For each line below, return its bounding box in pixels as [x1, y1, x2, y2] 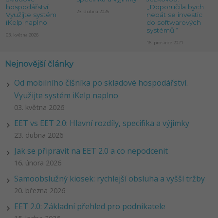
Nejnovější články [5, 59, 73, 69]
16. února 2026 [14, 158, 62, 167]
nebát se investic [146, 10, 203, 18]
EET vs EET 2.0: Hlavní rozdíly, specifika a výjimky [14, 117, 190, 128]
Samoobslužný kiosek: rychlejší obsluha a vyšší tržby [14, 173, 205, 184]
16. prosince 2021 [146, 39, 183, 46]
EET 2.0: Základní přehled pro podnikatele [14, 200, 166, 212]
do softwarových [146, 18, 201, 26]
